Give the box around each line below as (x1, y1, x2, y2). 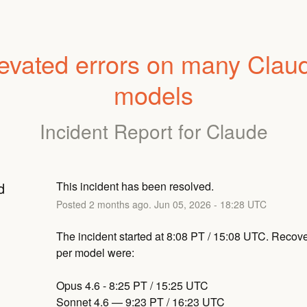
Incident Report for (39, 116, 206, 145)
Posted (56, 197, 89, 211)
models (114, 77, 193, 112)
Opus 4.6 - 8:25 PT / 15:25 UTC (56, 277, 208, 293)
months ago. (94, 197, 154, 211)
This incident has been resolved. (56, 177, 214, 194)
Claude (206, 116, 268, 145)
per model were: (56, 244, 134, 260)
